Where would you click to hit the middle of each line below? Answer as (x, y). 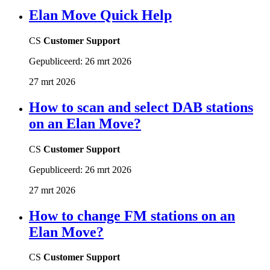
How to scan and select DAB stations (141, 107)
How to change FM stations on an (132, 215)
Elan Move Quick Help (100, 15)
